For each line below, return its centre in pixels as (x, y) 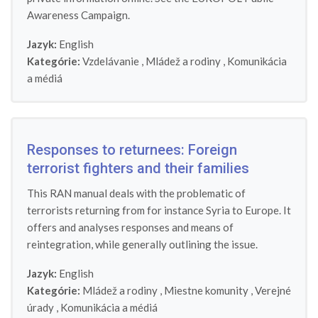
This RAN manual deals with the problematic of (136, 193)
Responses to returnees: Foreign (132, 150)
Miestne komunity (206, 290)
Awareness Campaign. (78, 15)
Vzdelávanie (111, 61)
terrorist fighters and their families (138, 168)
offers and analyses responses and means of (130, 227)
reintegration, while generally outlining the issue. (142, 244)
